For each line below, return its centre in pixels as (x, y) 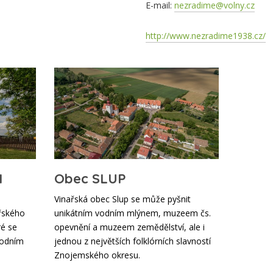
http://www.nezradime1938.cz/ (206, 36)
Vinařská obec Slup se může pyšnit (122, 199)
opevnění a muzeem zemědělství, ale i (129, 227)
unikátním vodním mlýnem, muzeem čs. (132, 213)
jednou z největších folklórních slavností (132, 241)
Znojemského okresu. (97, 255)
